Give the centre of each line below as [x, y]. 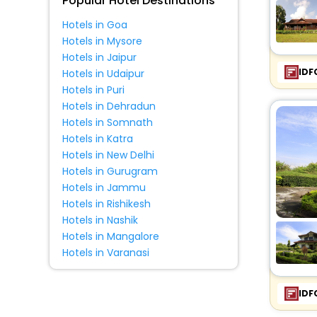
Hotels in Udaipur [103, 74]
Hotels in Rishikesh [106, 204]
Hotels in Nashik [100, 220]
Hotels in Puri [93, 90]
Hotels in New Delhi [108, 155]
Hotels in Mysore [102, 41]
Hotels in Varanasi [105, 253]
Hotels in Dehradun [109, 106]
